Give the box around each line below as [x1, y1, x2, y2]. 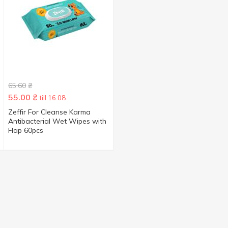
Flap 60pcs [8, 126, 44, 135]
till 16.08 [40, 94, 66, 102]
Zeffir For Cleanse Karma [8, 107, 91, 117]
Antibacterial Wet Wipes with [8, 117, 107, 126]
